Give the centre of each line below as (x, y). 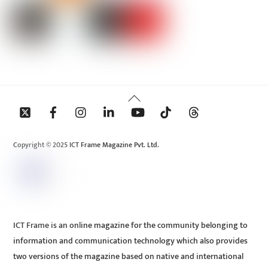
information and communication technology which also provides (131, 241)
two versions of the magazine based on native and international (129, 257)
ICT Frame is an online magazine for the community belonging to (131, 226)
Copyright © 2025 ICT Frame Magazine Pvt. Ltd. (87, 145)
